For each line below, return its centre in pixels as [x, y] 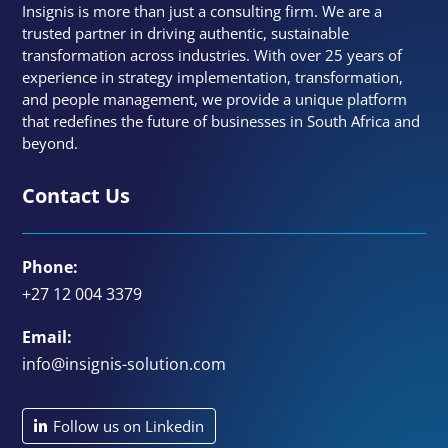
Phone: [50, 267]
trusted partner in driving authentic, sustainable [186, 33]
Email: [47, 337]
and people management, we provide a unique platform [215, 99]
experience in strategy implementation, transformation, [213, 77]
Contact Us [76, 196]
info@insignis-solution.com [124, 364]
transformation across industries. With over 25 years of [212, 55]
